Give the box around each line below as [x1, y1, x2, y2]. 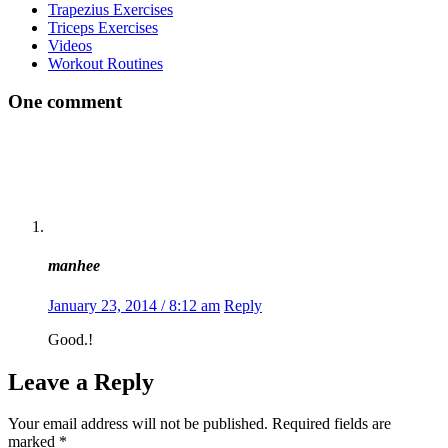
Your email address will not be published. [8, 415, 268, 433]
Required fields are [272, 415, 391, 433]
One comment [8, 91, 122, 113]
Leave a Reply [8, 368, 154, 395]
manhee [48, 257, 100, 275]
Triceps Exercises [48, 18, 158, 36]
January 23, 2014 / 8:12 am [48, 296, 220, 314]
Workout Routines [48, 54, 163, 72]
